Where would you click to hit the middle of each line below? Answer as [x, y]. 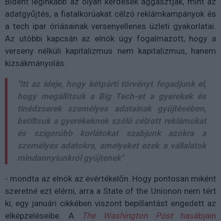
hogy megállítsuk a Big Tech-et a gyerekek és [112, 96]
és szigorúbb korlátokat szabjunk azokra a [112, 133]
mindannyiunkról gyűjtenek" [70, 158]
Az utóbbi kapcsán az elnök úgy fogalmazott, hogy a [110, 38]
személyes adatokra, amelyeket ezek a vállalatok [112, 146]
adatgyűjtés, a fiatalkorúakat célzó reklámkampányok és [110, 14]
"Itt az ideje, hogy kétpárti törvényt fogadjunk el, [112, 84]
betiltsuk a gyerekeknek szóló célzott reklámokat [112, 121]
